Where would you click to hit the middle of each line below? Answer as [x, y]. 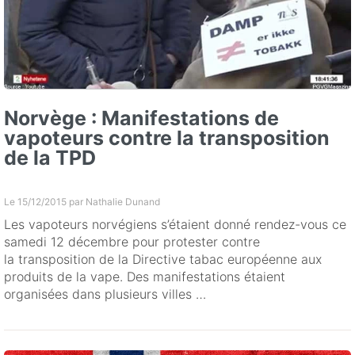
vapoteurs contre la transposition [167, 137]
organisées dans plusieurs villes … [105, 294]
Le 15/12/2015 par [45, 201]
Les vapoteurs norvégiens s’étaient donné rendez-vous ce [175, 224]
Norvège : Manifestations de [141, 118]
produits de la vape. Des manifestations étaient [145, 276]
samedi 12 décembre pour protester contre [132, 241]
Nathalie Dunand [123, 201]
